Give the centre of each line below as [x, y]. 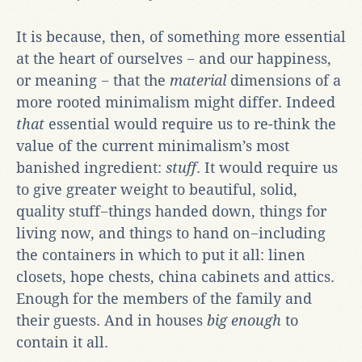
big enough [244, 320]
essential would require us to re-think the [190, 124]
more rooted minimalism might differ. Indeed [176, 102]
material [198, 80]
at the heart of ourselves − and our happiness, [174, 58]
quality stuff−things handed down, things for [171, 211]
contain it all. [62, 342]
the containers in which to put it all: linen [161, 255]
